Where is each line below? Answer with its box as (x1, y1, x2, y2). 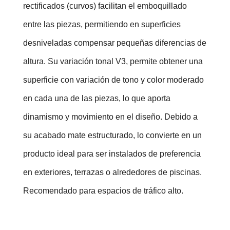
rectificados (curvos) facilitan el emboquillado (23, 1, 187, 10)
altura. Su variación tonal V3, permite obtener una (23, 56, 203, 66)
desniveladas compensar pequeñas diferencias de (23, 38, 206, 47)
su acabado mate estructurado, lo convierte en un (23, 130, 202, 140)
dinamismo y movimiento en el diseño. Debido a (23, 112, 198, 121)
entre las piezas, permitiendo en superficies (23, 20, 181, 29)
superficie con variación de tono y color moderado (23, 75, 204, 84)
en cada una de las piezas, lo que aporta (23, 93, 170, 103)
